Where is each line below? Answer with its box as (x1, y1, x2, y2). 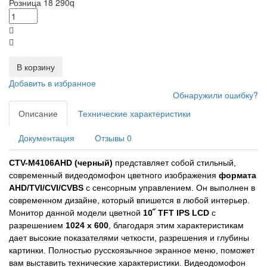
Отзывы (95, 132, 127, 144)
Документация (18, 132, 74, 144)
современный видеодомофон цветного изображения (9, 170, 219, 181)
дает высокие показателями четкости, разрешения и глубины (9, 233, 249, 243)
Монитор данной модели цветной (9, 208, 143, 218)
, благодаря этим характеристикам (108, 221, 244, 231)
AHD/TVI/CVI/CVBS (9, 183, 83, 193)
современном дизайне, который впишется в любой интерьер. (9, 195, 250, 206)
